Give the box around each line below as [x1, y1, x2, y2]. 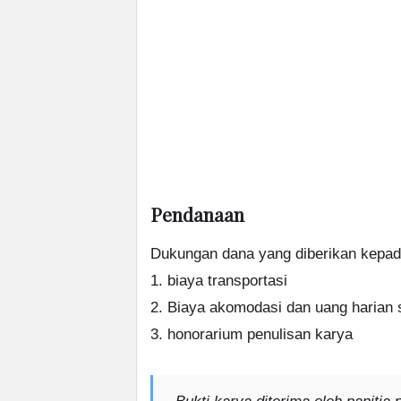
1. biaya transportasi [150, 272, 287, 289]
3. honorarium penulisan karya [150, 326, 353, 343]
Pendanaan [150, 201, 244, 226]
